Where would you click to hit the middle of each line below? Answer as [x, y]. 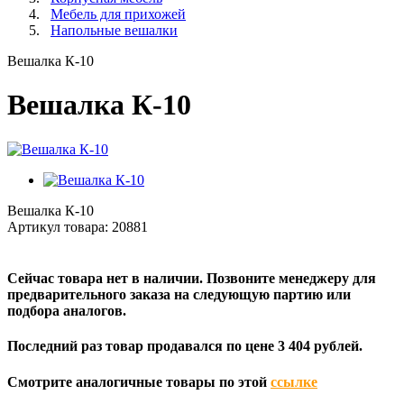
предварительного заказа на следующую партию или [179, 295]
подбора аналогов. [67, 311]
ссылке [294, 381]
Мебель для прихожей [118, 14]
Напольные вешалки [114, 30]
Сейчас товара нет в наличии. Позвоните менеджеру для [192, 279]
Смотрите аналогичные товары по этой [139, 381]
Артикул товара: [60, 226]
